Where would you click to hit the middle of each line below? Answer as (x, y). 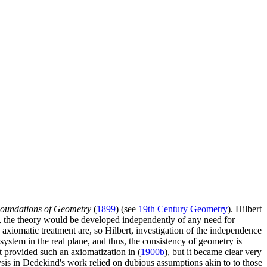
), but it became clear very (213, 252)
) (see (127, 209)
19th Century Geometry (183, 209)
